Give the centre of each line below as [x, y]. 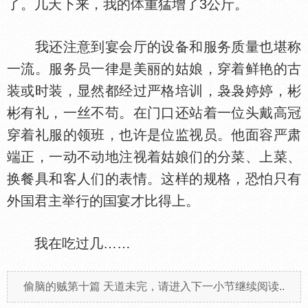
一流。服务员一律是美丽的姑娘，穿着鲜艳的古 [154, 69]
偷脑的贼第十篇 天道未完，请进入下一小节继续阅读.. [154, 286]
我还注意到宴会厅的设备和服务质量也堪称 [154, 47]
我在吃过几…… [69, 243]
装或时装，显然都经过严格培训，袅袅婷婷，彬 [154, 91]
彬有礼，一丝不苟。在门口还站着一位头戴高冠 [154, 113]
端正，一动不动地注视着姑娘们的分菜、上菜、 [154, 157]
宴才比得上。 [158, 201]
